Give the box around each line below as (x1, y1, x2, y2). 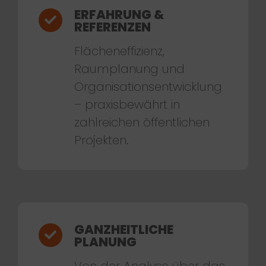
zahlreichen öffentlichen (74, 113, 210, 131)
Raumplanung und (74, 60, 185, 77)
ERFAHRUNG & (74, 5, 164, 23)
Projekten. (74, 131, 129, 148)
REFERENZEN (74, 18, 151, 36)
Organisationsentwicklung (74, 78, 222, 95)
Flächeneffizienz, (74, 42, 164, 59)
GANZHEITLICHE (74, 220, 173, 238)
